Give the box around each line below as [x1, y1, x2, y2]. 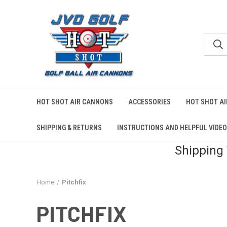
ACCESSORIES [128, 98, 171, 106]
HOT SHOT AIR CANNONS [36, 98, 113, 106]
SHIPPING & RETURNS [36, 124, 102, 132]
